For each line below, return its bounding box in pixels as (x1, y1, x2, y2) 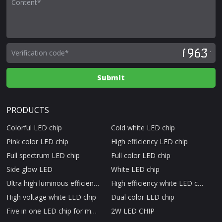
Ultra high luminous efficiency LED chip (94, 178, 100, 188)
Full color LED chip (111, 150, 170, 160)
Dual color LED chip (111, 192, 174, 202)
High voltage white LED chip (6, 192, 97, 202)
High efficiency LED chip (111, 136, 188, 146)
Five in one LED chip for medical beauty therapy (91, 206, 97, 216)
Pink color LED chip (6, 136, 69, 146)
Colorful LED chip (6, 122, 62, 132)
